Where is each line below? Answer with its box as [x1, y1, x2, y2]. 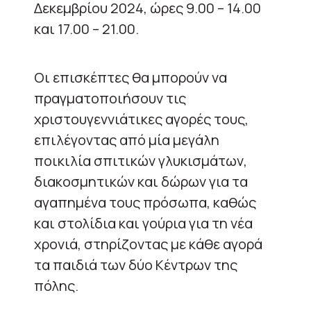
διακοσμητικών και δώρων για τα [34, 171, 248, 191]
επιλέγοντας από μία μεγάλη [34, 130, 219, 149]
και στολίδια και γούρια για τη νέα [34, 213, 253, 233]
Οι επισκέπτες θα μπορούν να [34, 67, 227, 87]
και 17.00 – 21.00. [34, 19, 139, 38]
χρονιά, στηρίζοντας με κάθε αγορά [34, 234, 262, 253]
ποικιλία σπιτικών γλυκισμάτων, [34, 151, 247, 170]
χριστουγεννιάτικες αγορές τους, [34, 109, 249, 128]
